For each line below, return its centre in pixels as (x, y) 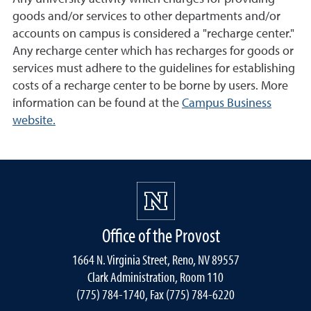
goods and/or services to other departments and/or (146, 17)
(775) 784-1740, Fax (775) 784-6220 (155, 294)
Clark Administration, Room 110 (155, 277)
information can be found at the (97, 103)
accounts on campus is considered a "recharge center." (153, 34)
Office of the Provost (161, 235)
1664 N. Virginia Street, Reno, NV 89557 (155, 259)
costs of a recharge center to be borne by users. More (150, 86)
